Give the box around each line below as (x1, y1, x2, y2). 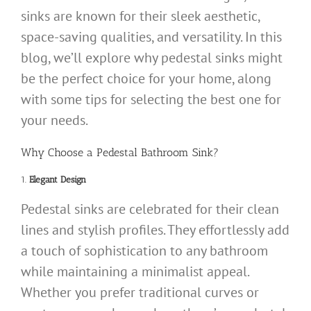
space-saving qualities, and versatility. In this (21, 27, 282, 46)
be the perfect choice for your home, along (21, 69, 271, 87)
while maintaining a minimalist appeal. (21, 262, 249, 280)
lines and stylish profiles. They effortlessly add (21, 220, 289, 239)
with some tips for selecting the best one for (21, 90, 281, 108)
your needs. (21, 110, 88, 129)
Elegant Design (29, 174, 86, 185)
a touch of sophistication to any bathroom (21, 241, 268, 260)
